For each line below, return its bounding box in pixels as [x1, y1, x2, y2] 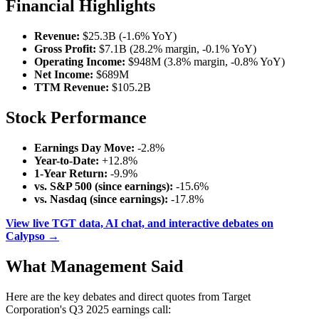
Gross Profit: [34, 43, 96, 56]
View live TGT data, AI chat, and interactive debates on [6, 216, 273, 229]
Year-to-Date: [34, 154, 99, 167]
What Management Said [6, 256, 183, 276]
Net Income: [34, 68, 93, 81]
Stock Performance [6, 108, 147, 127]
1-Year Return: [34, 167, 108, 179]
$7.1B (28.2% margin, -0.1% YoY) [96, 43, 256, 56]
